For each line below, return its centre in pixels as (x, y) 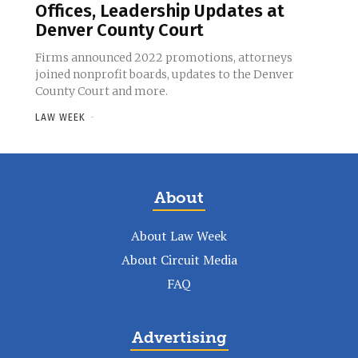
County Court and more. (101, 91)
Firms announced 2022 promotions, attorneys (164, 58)
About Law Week (179, 236)
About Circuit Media (179, 260)
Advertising (179, 338)
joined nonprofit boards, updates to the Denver (165, 75)
